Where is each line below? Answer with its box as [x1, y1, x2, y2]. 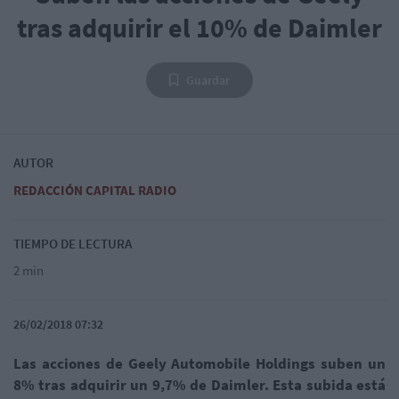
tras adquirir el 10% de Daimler [17, 10, 382, 45]
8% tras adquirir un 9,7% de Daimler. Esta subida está [13, 374, 386, 395]
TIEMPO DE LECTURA [13, 234, 132, 252]
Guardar [186, 71, 230, 88]
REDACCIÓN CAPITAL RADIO [13, 181, 176, 199]
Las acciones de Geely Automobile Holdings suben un [13, 353, 386, 373]
